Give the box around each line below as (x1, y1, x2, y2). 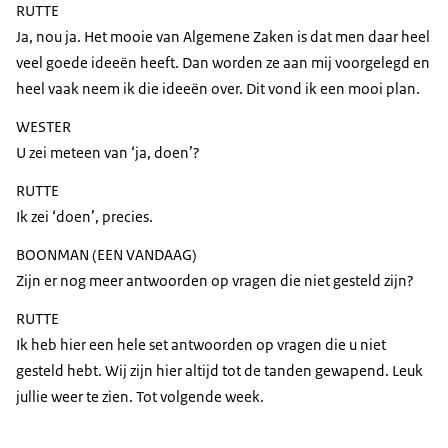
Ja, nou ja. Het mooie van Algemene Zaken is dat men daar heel (16, 27, 430, 47)
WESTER (16, 117, 71, 137)
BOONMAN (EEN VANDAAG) (16, 245, 197, 265)
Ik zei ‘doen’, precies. (16, 207, 153, 227)
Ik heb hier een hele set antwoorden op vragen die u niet (16, 335, 386, 355)
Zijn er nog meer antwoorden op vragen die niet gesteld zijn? (16, 271, 414, 291)
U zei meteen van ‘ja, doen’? (16, 143, 200, 163)
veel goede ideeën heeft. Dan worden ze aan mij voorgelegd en (16, 53, 430, 73)
